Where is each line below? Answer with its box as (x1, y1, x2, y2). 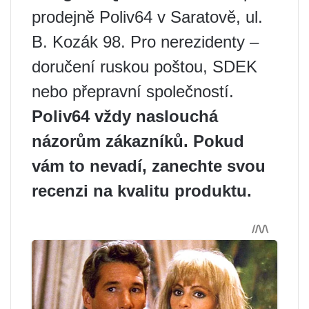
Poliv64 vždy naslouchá (32, 107, 218, 126)
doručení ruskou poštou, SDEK (32, 57, 257, 77)
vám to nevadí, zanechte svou (32, 157, 266, 176)
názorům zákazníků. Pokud (32, 132, 244, 151)
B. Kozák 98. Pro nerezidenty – (32, 32, 259, 52)
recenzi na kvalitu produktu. (32, 181, 252, 201)
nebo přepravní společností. (32, 82, 234, 101)
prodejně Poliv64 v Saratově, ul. (32, 8, 263, 27)
